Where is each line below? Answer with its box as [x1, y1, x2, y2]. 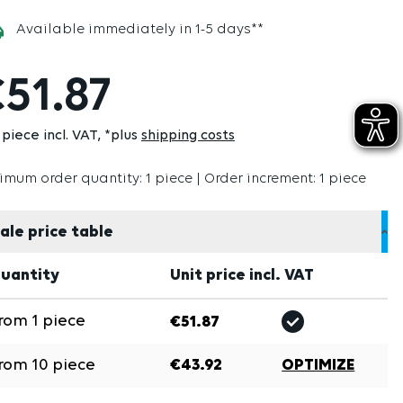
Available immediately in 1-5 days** [12, 22, 264, 38]
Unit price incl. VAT [169, 267, 314, 284]
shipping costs [140, 129, 235, 143]
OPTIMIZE [282, 357, 355, 374]
